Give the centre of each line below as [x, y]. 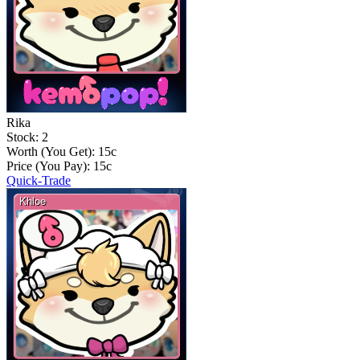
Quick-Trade [39, 181]
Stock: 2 [27, 137]
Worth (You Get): [52, 152]
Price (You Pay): [50, 166]
